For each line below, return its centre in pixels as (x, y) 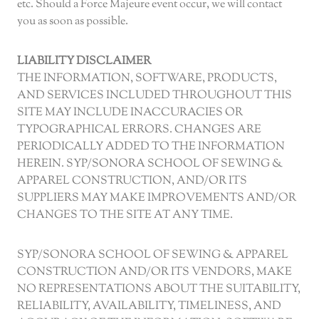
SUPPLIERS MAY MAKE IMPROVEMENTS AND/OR (157, 199)
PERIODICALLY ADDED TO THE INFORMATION (151, 147)
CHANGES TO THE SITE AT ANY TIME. (125, 216)
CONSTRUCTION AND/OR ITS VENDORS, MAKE (155, 273)
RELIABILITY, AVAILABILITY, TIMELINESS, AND (149, 307)
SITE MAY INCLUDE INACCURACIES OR (130, 113)
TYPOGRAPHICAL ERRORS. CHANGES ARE (139, 130)
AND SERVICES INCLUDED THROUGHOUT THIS (155, 96)
